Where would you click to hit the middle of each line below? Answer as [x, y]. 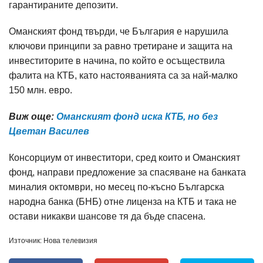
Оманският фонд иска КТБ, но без [137, 117]
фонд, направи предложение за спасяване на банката [127, 172]
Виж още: [33, 117]
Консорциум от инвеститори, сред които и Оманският [124, 158]
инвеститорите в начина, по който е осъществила [117, 61]
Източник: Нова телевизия [53, 241]
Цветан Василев [49, 131]
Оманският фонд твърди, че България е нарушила [119, 31]
